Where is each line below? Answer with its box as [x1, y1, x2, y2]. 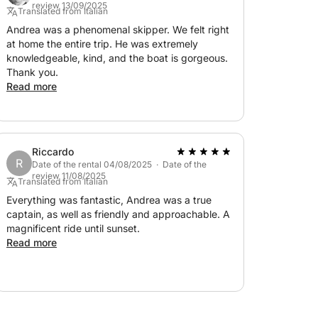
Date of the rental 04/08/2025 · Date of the [32, 159, 207, 170]
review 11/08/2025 [32, 170, 106, 181]
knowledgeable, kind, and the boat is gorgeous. [6, 52, 228, 64]
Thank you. [6, 66, 58, 78]
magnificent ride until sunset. [6, 222, 140, 234]
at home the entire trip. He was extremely [6, 38, 198, 50]
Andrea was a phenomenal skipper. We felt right [6, 23, 229, 35]
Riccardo [32, 146, 74, 158]
